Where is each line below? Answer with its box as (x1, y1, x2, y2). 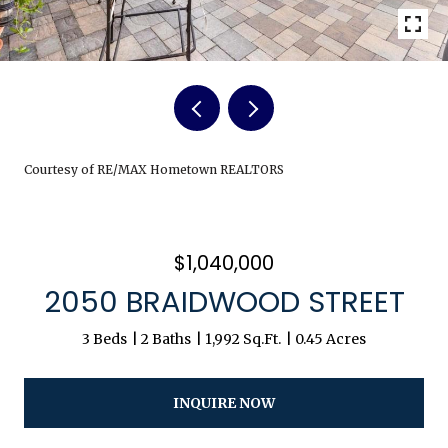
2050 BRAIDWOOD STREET (43, 282, 405, 322)
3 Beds (82, 330, 127, 348)
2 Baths (141, 330, 191, 348)
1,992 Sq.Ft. (205, 330, 281, 348)
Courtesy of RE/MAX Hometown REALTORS (24, 162, 284, 177)
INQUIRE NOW (173, 393, 275, 412)
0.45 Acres (295, 330, 366, 348)
